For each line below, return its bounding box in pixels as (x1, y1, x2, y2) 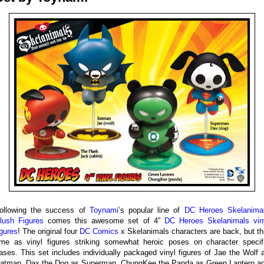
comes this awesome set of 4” (44, 216, 164, 225)
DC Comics (80, 227, 118, 236)
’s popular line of (118, 206, 184, 214)
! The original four (18, 227, 80, 236)
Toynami (89, 206, 118, 214)
